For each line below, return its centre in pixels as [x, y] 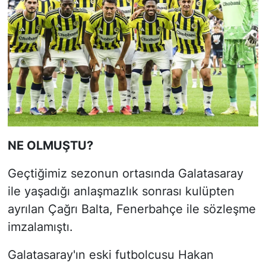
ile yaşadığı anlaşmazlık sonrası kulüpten [121, 191]
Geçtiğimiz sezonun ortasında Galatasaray [125, 173]
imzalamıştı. [40, 227]
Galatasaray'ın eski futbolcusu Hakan [110, 254]
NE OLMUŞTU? [50, 145]
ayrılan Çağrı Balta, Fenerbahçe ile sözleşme [132, 209]
